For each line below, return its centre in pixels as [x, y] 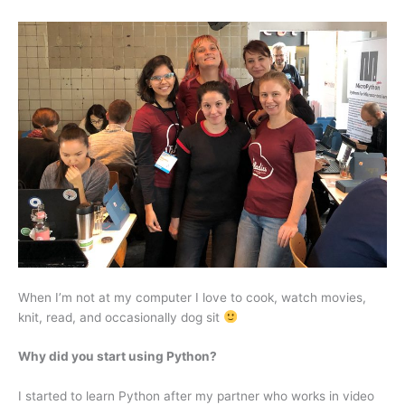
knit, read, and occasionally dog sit [121, 317]
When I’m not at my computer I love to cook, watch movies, [192, 297]
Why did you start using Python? [118, 357]
